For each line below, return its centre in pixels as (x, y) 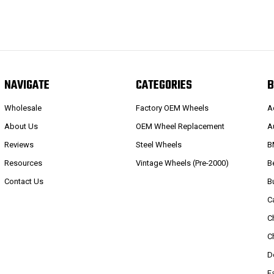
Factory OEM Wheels (172, 108)
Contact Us (24, 181)
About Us (21, 126)
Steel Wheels (159, 144)
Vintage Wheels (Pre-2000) (183, 163)
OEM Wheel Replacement (180, 126)
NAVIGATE (27, 85)
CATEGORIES (164, 85)
